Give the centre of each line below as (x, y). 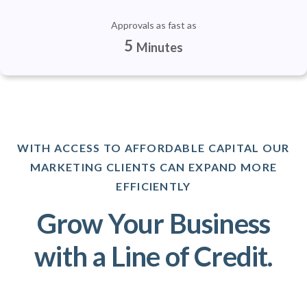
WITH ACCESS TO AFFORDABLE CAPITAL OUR (153, 148)
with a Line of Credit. (153, 256)
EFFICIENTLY (153, 186)
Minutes (160, 47)
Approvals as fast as (153, 25)
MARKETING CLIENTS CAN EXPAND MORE (153, 167)
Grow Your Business (153, 223)
